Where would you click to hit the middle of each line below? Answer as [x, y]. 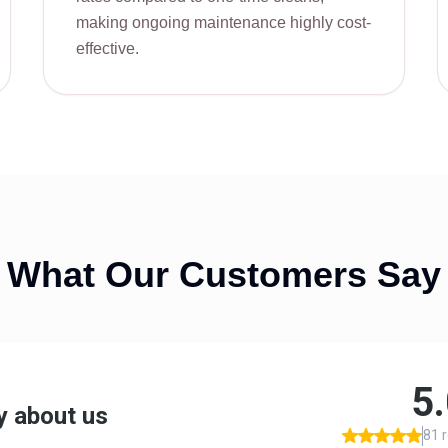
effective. [107, 48]
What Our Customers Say [224, 274]
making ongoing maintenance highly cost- [223, 22]
